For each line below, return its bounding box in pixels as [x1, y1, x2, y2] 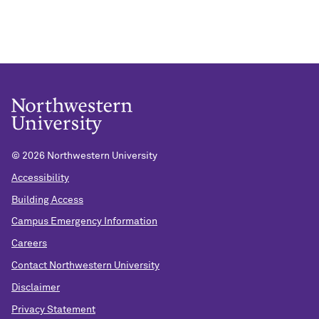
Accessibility [11, 172, 69, 183]
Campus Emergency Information [11, 216, 157, 227]
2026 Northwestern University [22, 151, 157, 162]
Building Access [11, 194, 83, 205]
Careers [11, 239, 47, 249]
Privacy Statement [11, 304, 95, 315]
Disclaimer [11, 282, 60, 293]
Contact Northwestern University [11, 261, 159, 271]
